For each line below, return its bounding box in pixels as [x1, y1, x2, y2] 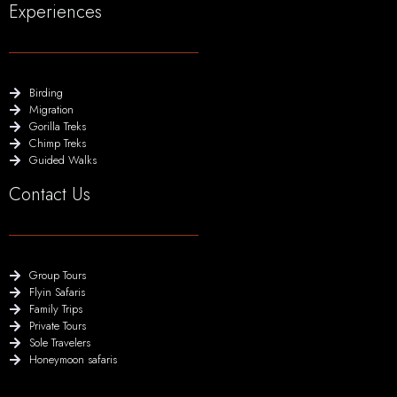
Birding [28, 84, 63, 102]
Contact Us [9, 182, 90, 208]
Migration [28, 101, 74, 119]
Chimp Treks [28, 135, 86, 152]
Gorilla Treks [28, 118, 86, 136]
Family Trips [28, 300, 82, 318]
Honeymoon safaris [28, 351, 117, 369]
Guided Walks [28, 152, 97, 169]
